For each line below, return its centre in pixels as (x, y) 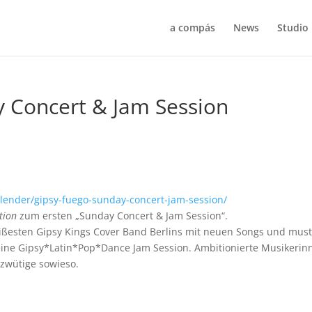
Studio (292, 28)
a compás (192, 28)
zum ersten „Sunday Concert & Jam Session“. (123, 216)
